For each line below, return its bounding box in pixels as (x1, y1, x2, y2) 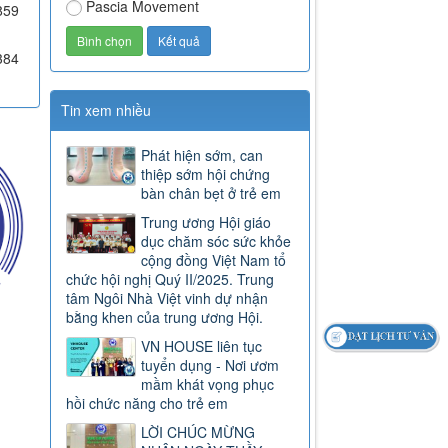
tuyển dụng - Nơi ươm (141, 355, 280, 376)
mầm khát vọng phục (141, 374, 275, 395)
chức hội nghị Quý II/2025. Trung (66, 269, 275, 290)
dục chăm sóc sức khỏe (141, 231, 292, 252)
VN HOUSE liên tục (141, 336, 263, 357)
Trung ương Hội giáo (141, 212, 272, 233)
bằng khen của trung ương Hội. (66, 307, 264, 328)
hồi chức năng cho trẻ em (66, 393, 229, 414)
